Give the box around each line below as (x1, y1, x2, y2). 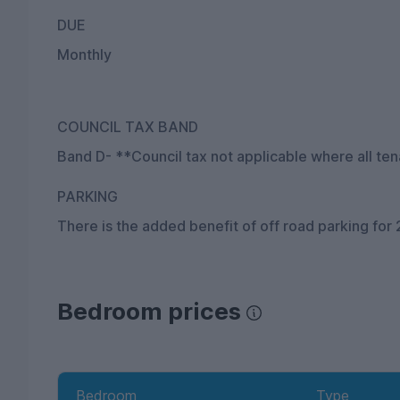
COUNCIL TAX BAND (57, 118, 198, 137)
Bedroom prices (57, 297, 241, 326)
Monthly (57, 46, 112, 64)
